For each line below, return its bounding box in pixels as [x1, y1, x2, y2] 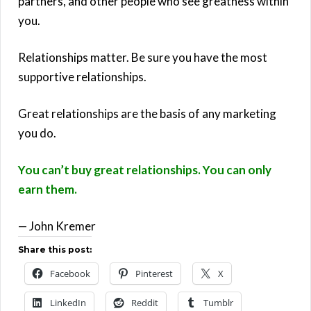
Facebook [50, 267, 90, 280]
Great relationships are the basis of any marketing [18, 106, 276, 121]
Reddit [131, 296, 158, 309]
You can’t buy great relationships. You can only [18, 162, 271, 177]
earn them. [18, 181, 77, 196]
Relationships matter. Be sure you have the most [18, 49, 267, 65]
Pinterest [135, 267, 173, 280]
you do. [18, 125, 56, 140]
